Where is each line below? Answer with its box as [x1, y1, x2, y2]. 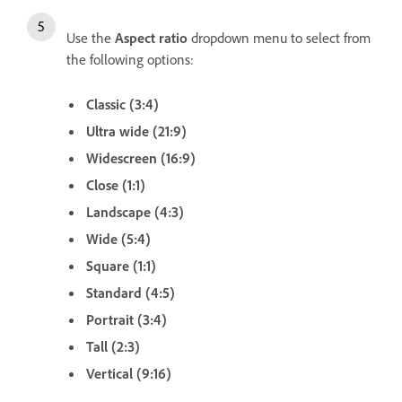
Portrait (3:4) [86, 310, 167, 328]
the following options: [66, 49, 194, 68]
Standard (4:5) [86, 283, 175, 301]
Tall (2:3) [86, 336, 140, 355]
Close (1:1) [86, 175, 145, 194]
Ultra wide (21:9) [86, 121, 187, 140]
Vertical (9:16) [86, 363, 171, 382]
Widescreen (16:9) [86, 148, 196, 167]
